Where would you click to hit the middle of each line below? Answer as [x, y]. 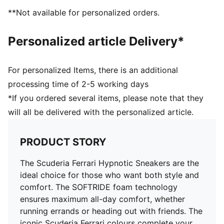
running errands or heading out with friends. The [111, 211]
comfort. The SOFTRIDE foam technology [99, 187]
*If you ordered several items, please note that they [106, 98]
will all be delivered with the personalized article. [101, 112]
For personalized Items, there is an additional [93, 70]
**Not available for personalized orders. [84, 12]
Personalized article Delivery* [96, 41]
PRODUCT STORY [63, 142]
